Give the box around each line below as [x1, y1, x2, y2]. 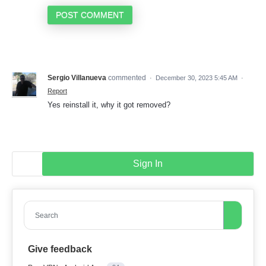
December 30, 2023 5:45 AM [156, 74, 237, 81]
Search [35, 211, 58, 220]
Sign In [133, 158, 163, 169]
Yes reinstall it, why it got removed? [47, 100, 170, 109]
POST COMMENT [56, 9, 124, 20]
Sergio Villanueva [47, 73, 106, 82]
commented [108, 73, 148, 82]
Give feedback [28, 243, 92, 254]
